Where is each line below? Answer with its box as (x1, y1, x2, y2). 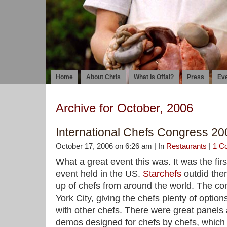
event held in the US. (56, 169, 143, 179)
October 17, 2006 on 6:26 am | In (56, 142, 166, 150)
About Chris (86, 73, 121, 81)
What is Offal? (134, 73, 174, 81)
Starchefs (143, 169, 181, 179)
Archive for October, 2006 (56, 101, 193, 115)
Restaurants (166, 142, 207, 150)
